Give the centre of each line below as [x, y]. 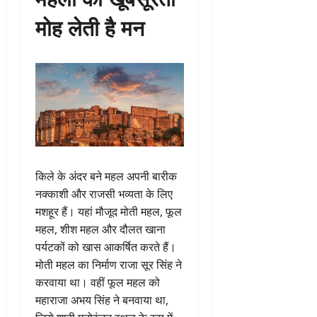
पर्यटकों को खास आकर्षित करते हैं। [106, 247]
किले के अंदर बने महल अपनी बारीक [106, 176]
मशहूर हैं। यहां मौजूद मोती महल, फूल [109, 211]
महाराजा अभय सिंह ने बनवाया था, [102, 300]
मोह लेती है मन [90, 26]
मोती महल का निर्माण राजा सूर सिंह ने [109, 264]
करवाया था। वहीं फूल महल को [98, 282]
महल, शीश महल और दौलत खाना [100, 229]
